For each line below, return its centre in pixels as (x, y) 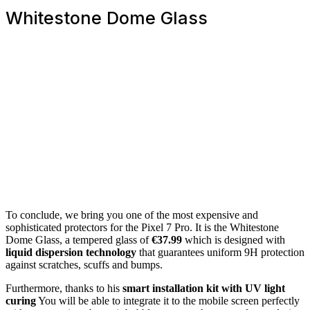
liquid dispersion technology (71, 252)
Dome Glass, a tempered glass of (79, 239)
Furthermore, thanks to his (64, 288)
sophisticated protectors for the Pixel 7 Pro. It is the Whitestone (142, 227)
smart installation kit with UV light (204, 288)
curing (21, 300)
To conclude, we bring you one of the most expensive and (132, 215)
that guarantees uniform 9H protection (220, 252)
